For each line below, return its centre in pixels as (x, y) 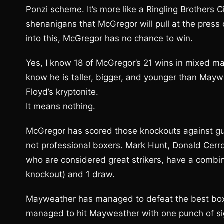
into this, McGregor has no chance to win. (109, 38)
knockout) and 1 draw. (70, 174)
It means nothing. (61, 106)
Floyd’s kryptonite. (62, 92)
